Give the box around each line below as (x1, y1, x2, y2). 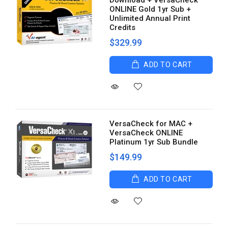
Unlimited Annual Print (109, 14, 191, 23)
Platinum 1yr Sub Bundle (109, 137, 198, 147)
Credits (109, 23, 136, 32)
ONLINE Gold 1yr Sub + (109, 5, 191, 14)
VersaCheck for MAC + (109, 119, 193, 128)
